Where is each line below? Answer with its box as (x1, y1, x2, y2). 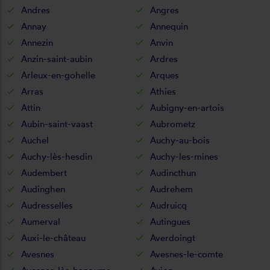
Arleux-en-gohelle (21, 69, 95, 81)
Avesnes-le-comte (149, 248, 223, 260)
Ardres (149, 52, 178, 64)
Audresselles (21, 199, 73, 211)
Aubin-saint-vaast (21, 118, 93, 130)
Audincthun (149, 166, 196, 178)
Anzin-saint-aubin (21, 52, 92, 64)
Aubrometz (149, 118, 195, 130)
